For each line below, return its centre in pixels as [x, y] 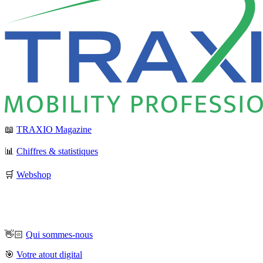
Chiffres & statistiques [57, 151]
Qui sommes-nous [59, 234]
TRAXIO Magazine [54, 129]
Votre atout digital [49, 254]
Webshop [34, 174]
